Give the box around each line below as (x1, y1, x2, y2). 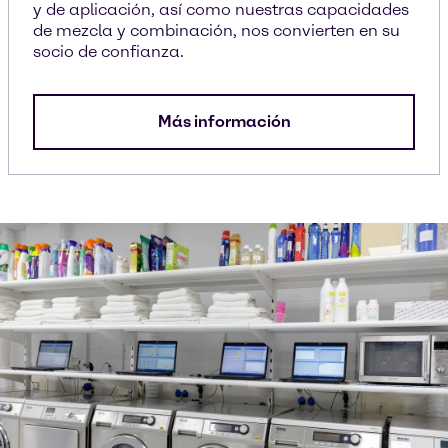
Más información (157, 112, 291, 131)
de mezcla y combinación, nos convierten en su (33, 21, 400, 40)
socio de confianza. (33, 42, 184, 61)
